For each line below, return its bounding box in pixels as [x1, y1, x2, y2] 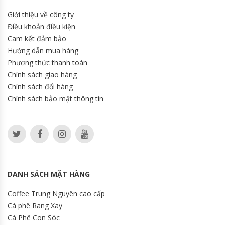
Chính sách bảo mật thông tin [8, 94, 103, 103]
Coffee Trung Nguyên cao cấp [8, 189, 105, 198]
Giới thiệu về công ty [8, 10, 74, 19]
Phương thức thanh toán [8, 58, 87, 67]
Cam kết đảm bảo [8, 34, 66, 43]
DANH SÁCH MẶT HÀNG [8, 169, 90, 179]
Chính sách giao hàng [8, 70, 77, 79]
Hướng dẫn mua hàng [8, 46, 78, 55]
